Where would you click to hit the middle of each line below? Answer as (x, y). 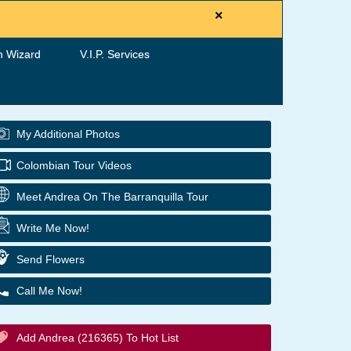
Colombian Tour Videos (74, 165)
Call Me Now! (49, 291)
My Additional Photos (68, 134)
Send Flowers (51, 259)
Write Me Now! (53, 228)
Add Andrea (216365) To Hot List (98, 338)
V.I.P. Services (115, 54)
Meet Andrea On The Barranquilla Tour (112, 197)
